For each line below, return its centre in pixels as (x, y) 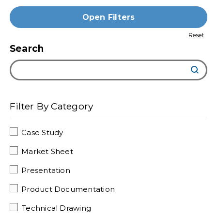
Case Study (42, 133)
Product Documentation (68, 190)
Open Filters (108, 17)
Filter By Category (52, 106)
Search (27, 49)
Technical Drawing (56, 209)
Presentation (46, 171)
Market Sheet (47, 152)
